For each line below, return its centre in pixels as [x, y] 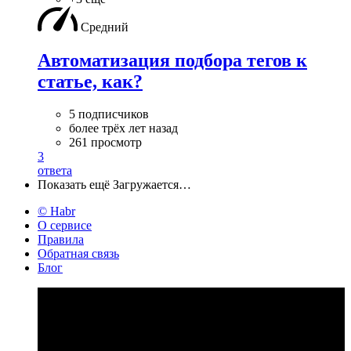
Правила [61, 240]
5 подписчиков [109, 114]
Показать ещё [74, 185]
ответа [55, 171]
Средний [105, 27]
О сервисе [65, 226]
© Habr [56, 212]
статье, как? [90, 81]
